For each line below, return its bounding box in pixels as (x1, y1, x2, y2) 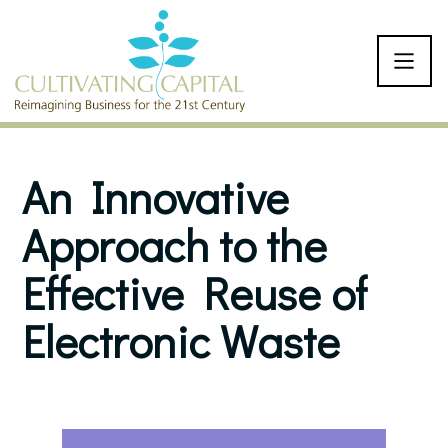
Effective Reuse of (22, 264, 368, 323)
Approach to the (22, 216, 328, 275)
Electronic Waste (22, 312, 341, 371)
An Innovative (22, 168, 290, 227)
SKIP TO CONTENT (31, 19, 176, 35)
